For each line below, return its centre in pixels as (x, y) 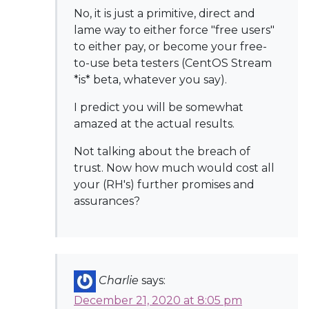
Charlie (119, 281)
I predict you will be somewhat (159, 107)
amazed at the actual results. (154, 124)
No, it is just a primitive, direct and (165, 13)
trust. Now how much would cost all (174, 168)
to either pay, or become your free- (170, 47)
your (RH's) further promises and (164, 185)
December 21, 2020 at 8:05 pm (158, 300)
